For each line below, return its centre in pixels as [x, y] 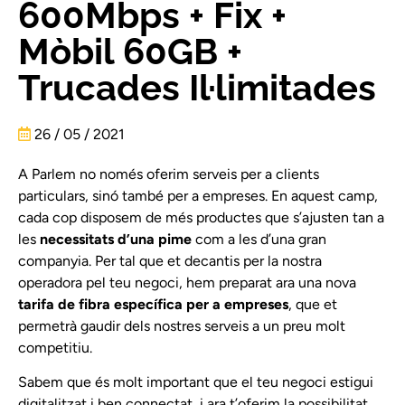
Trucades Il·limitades [197, 87]
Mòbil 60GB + [130, 51]
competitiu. [57, 347]
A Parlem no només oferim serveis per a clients [169, 174]
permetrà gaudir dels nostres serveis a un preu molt [182, 325]
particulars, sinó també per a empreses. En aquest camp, [198, 195]
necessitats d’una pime [116, 239]
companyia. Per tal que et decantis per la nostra [170, 260]
